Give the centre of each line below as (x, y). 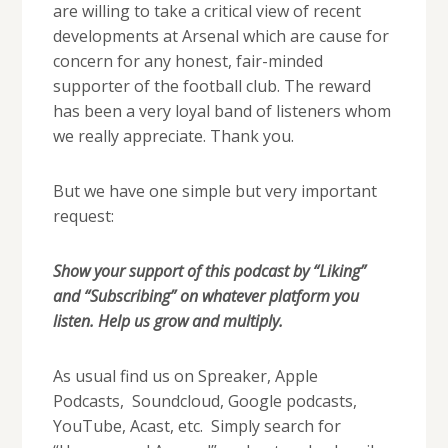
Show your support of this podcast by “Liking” (209, 271)
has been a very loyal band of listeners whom (221, 111)
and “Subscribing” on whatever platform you (205, 296)
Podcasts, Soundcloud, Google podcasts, (204, 401)
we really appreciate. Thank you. (173, 136)
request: (83, 216)
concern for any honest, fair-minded (187, 61)
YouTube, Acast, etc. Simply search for (196, 426)
